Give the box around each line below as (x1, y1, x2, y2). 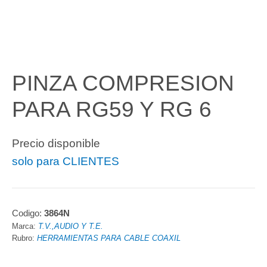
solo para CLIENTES (12, 155, 119, 167)
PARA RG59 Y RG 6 (12, 97, 212, 122)
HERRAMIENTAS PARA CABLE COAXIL (37, 234, 181, 243)
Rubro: (12, 234, 37, 243)
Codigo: (12, 207, 44, 218)
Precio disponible (12, 137, 100, 150)
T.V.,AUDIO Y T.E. (38, 222, 103, 231)
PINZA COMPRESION (12, 71, 234, 95)
